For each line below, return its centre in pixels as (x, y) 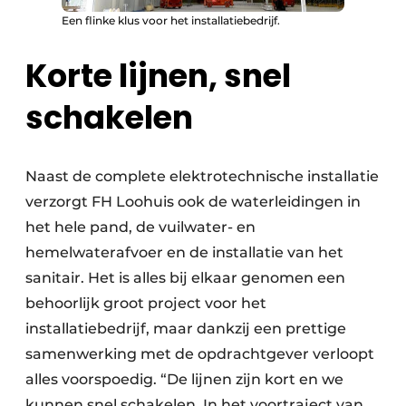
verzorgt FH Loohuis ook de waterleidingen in (193, 201)
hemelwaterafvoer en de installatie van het (184, 252)
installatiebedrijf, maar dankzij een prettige (186, 328)
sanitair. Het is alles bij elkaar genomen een (185, 277)
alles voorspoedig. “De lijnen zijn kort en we (184, 379)
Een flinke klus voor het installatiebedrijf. (171, 20)
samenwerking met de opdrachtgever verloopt (200, 353)
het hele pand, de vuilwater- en (140, 227)
